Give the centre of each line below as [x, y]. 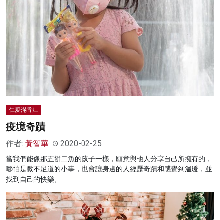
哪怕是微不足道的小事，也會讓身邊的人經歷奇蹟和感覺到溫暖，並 [109, 169]
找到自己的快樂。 [33, 179]
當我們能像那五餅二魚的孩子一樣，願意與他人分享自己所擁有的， [109, 159]
